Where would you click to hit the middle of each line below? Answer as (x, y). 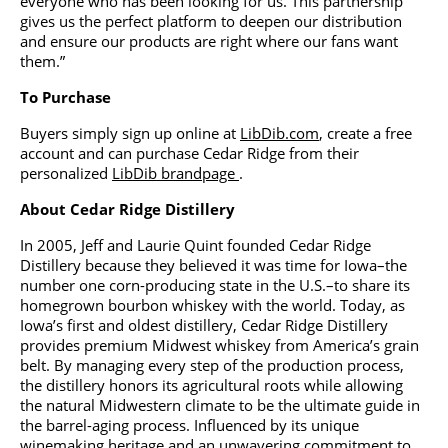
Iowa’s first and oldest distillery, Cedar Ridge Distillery (204, 325)
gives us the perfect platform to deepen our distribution (211, 21)
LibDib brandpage (175, 173)
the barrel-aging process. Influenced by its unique (189, 425)
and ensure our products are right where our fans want (209, 41)
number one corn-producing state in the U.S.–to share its (215, 285)
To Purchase (65, 97)
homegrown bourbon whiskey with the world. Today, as (212, 305)
